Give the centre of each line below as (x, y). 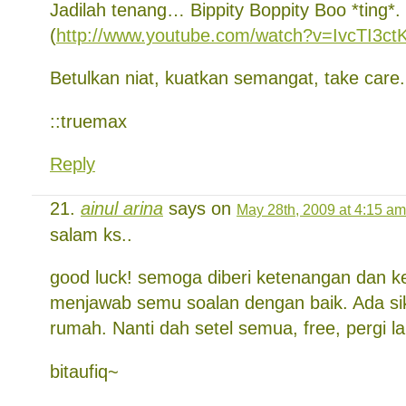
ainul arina (122, 208)
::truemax (88, 121)
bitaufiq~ (84, 371)
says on (200, 208)
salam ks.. (91, 234)
